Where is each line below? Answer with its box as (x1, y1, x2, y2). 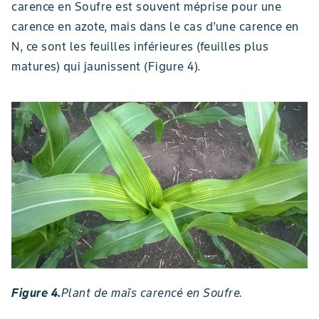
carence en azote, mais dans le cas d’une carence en (11, 19, 299, 34)
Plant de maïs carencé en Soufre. (61, 285, 243, 300)
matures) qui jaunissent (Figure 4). (11, 59, 201, 74)
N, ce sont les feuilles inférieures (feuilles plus (11, 39, 268, 54)
